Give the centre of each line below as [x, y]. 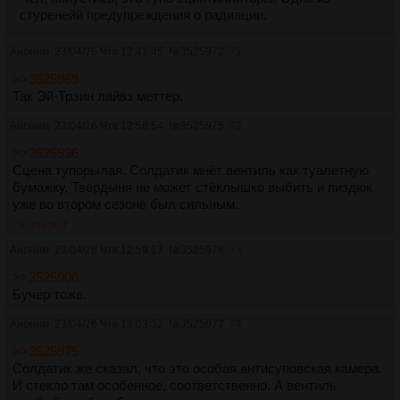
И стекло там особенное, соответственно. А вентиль [175, 385]
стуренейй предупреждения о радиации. [143, 15]
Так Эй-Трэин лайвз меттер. [98, 96]
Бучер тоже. [50, 294]
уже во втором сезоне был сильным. [125, 204]
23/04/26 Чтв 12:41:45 [109, 52]
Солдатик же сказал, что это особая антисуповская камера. [197, 368]
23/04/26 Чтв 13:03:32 [109, 324]
